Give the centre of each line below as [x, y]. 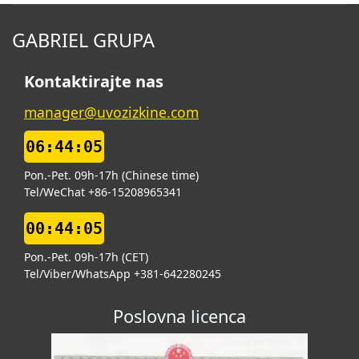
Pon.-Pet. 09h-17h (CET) [86, 257]
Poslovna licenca [179, 317]
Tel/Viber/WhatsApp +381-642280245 [123, 274]
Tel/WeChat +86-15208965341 [103, 192]
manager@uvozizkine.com [111, 113]
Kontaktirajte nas [94, 82]
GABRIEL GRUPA [83, 40]
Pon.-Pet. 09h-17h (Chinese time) [111, 175]
